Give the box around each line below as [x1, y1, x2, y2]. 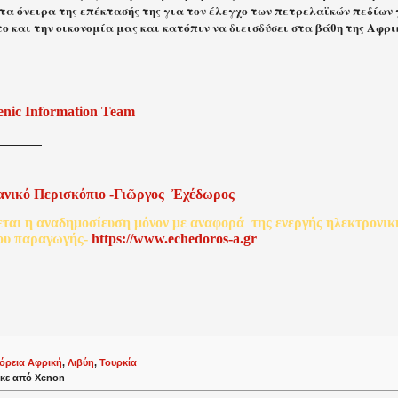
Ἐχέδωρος [171, 187, 235, 203]
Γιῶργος [114, 187, 164, 203]
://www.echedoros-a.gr [122, 230, 257, 246]
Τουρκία [99, 356, 137, 368]
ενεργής [275, 214, 322, 230]
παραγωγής [14, 230, 84, 246]
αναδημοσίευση [36, 214, 131, 230]
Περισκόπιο [34, 187, 106, 203]
